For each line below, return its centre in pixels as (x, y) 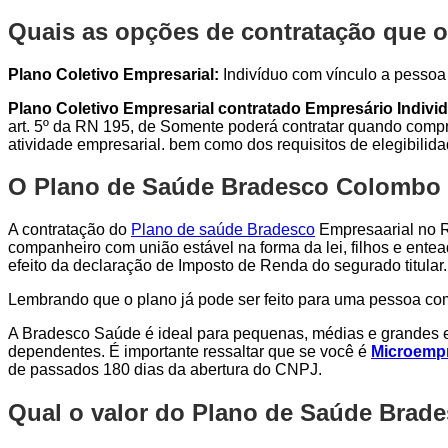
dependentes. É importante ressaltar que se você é (189, 352)
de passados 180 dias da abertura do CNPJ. (165, 370)
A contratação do (69, 230)
